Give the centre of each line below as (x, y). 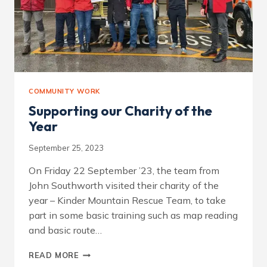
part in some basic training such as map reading (133, 215)
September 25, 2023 (66, 148)
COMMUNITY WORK (64, 91)
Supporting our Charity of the (120, 111)
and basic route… (65, 230)
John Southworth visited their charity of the (124, 185)
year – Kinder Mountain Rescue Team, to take (127, 200)
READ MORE (54, 255)
